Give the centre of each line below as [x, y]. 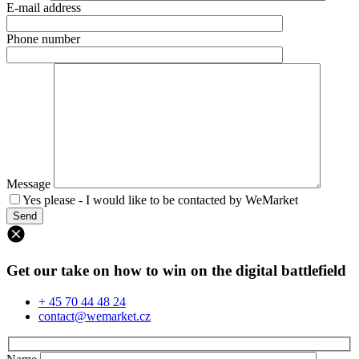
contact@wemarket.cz [95, 316]
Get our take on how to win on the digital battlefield [176, 270]
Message [28, 184]
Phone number [43, 39]
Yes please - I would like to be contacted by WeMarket [160, 200]
